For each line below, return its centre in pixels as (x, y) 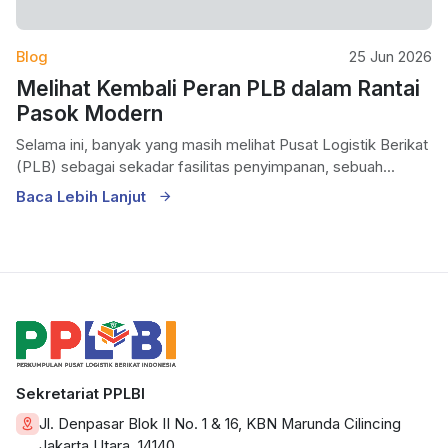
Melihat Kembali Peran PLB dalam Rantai (218, 89)
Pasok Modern (89, 114)
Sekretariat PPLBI (80, 393)
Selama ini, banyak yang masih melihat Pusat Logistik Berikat (222, 145)
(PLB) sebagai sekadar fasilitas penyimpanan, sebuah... (364, 167)
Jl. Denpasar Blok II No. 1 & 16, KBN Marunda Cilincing (220, 423)
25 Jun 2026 (390, 57)
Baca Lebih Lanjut (83, 197)
